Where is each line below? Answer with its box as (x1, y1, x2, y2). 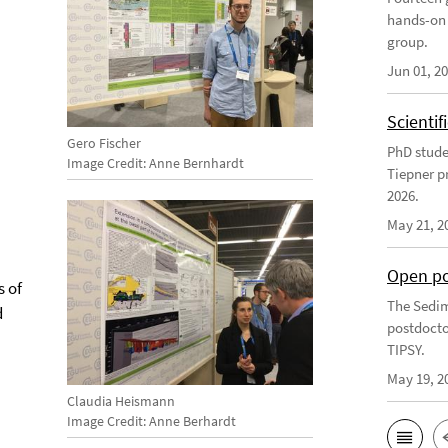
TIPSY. (387, 340, 426, 359)
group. (387, 32, 429, 51)
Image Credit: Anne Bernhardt (66, 153, 244, 172)
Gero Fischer (66, 133, 141, 152)
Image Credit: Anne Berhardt (66, 411, 236, 430)
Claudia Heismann (66, 391, 175, 410)
